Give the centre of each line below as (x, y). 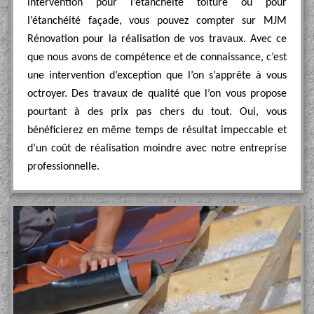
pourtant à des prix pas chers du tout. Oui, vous (157, 112)
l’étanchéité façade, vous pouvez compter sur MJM (157, 21)
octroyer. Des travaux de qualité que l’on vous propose (157, 94)
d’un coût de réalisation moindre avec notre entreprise (157, 149)
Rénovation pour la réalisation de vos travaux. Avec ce (157, 39)
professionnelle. (63, 167)
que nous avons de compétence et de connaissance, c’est (157, 57)
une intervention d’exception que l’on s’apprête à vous (157, 76)
